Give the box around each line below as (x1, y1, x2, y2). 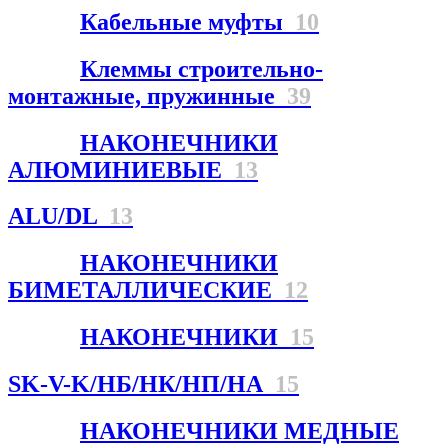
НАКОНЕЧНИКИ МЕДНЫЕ (80, 418, 399, 445)
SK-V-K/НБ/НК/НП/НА (8, 371, 275, 398)
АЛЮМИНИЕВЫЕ (8, 156, 234, 183)
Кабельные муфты (80, 8, 295, 35)
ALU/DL (8, 203, 109, 230)
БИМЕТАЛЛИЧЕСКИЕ (8, 277, 284, 304)
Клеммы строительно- (80, 55, 323, 82)
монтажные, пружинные (8, 82, 287, 109)
